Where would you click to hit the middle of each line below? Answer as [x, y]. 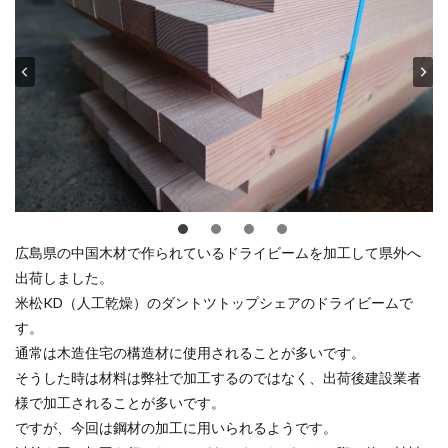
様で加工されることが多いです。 [120, 402]
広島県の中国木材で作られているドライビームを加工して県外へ [218, 252]
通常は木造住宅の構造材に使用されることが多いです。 [190, 352]
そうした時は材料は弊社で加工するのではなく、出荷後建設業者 [218, 377]
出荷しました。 [64, 277]
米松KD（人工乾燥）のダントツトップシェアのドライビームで [214, 302]
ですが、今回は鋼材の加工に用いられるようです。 [176, 427]
